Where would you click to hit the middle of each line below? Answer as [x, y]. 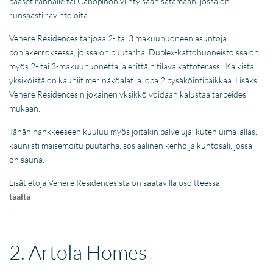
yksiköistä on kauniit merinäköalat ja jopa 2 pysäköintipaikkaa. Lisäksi [134, 80]
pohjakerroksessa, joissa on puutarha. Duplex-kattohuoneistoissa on [134, 52]
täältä [20, 196]
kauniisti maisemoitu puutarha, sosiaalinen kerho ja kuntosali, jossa [131, 145]
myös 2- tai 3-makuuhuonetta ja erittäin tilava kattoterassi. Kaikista [132, 66]
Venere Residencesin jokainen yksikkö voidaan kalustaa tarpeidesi [129, 94]
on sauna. [27, 159]
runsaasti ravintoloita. [50, 15]
